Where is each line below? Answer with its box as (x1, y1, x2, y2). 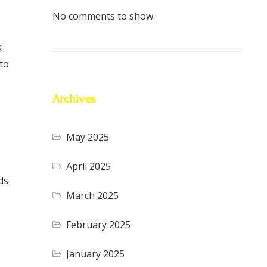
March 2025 (66, 188, 119, 202)
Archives (52, 91, 96, 105)
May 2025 (66, 130, 110, 144)
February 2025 (66, 218, 131, 231)
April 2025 (66, 159, 111, 173)
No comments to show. (52, 9, 155, 23)
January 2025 (66, 247, 125, 260)
